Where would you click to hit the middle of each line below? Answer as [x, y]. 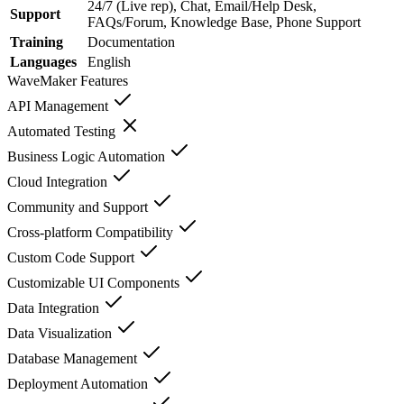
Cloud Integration [59, 181]
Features [102, 80]
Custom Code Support [73, 257]
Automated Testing [63, 131]
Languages [43, 61]
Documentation [131, 41]
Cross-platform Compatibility [92, 232]
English [109, 61]
